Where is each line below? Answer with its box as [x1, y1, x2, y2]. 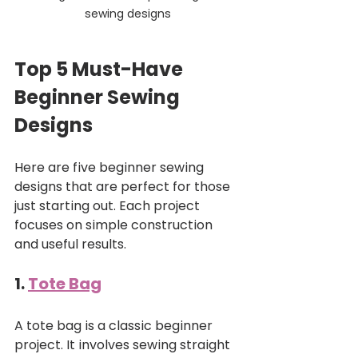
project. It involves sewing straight [14, 335, 233, 354]
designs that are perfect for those [14, 177, 233, 196]
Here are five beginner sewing [14, 157, 207, 177]
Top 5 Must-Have [14, 55, 187, 82]
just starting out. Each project [14, 196, 203, 215]
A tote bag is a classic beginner [14, 316, 216, 335]
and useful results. [14, 234, 126, 253]
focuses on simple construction [14, 215, 216, 234]
